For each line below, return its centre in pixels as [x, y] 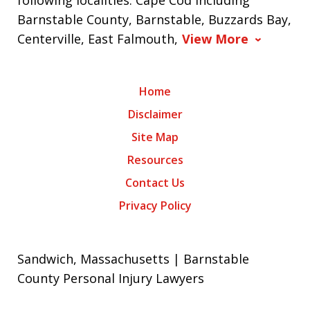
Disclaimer [155, 115]
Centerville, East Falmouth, [98, 39]
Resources [155, 160]
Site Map [155, 137]
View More [215, 39]
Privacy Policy [155, 206]
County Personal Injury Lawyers [111, 279]
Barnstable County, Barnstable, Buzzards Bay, [154, 20]
